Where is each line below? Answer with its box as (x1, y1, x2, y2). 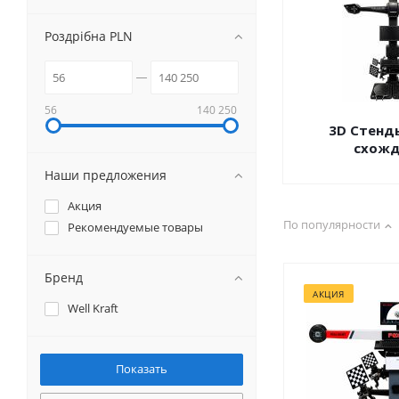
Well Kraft (68, 300, 118, 316)
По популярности (283, 216, 380, 232)
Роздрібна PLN (45, 28, 133, 45)
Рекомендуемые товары (68, 219, 203, 235)
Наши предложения (45, 167, 167, 183)
